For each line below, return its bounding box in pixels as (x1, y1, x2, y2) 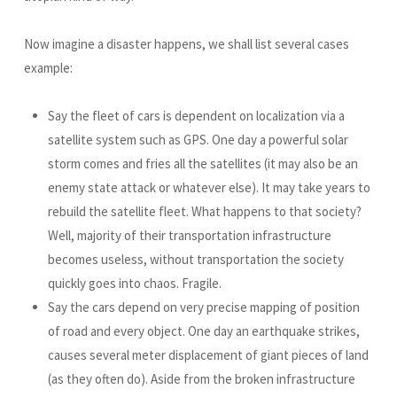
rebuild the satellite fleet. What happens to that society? (48, 203, 362, 221)
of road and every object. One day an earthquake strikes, (48, 323, 360, 340)
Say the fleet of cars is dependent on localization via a (48, 107, 345, 125)
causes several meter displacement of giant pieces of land (48, 346, 369, 364)
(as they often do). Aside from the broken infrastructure (48, 370, 355, 388)
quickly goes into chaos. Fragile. (48, 275, 222, 292)
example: (24, 59, 73, 77)
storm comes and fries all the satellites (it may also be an (48, 155, 358, 173)
